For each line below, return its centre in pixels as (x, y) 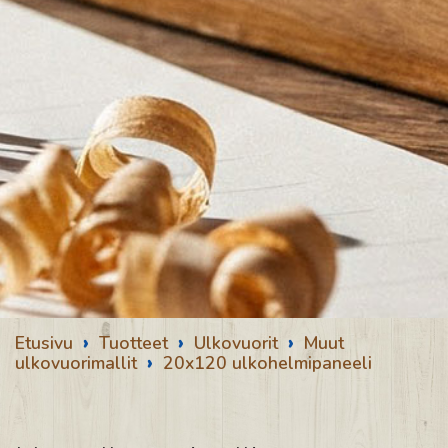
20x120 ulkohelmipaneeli (267, 362)
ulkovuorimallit (76, 362)
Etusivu (44, 342)
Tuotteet (133, 342)
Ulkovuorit (236, 342)
